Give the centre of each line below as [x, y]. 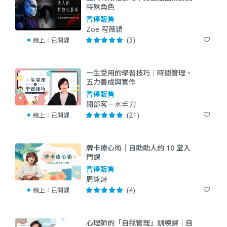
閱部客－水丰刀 [111, 104]
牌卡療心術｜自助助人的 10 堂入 [138, 147]
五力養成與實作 [111, 82]
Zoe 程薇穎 [104, 29]
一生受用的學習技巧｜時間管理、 [139, 72]
